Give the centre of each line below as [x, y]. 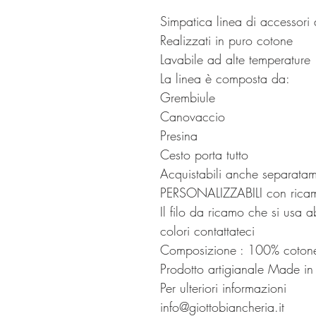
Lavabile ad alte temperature [235, 60]
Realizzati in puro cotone [226, 41]
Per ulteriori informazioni [223, 288]
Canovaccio [193, 117]
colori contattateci [207, 231]
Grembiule [188, 98]
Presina [179, 136]
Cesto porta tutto [204, 155]
